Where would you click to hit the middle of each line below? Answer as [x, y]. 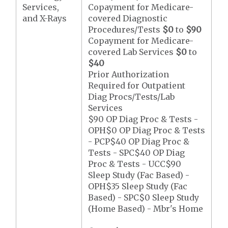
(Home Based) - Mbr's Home [146, 209]
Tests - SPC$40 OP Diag [137, 153]
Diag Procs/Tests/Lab [132, 97]
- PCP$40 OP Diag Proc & [139, 141]
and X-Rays [45, 18]
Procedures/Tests [125, 30]
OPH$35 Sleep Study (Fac [138, 186]
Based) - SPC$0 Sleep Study [144, 197]
